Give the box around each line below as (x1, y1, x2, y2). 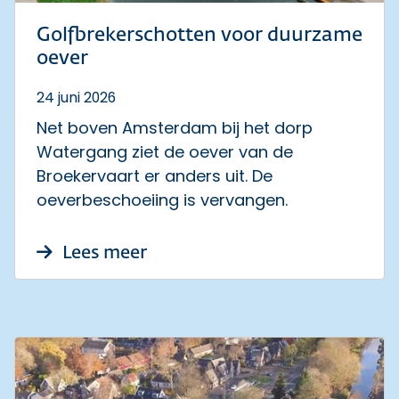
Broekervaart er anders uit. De (37, 164, 273, 187)
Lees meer (59, 243, 147, 262)
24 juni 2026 (37, 86, 116, 108)
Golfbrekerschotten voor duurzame (37, 25, 362, 45)
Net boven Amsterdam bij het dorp (37, 116, 313, 139)
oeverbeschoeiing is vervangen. (37, 188, 288, 211)
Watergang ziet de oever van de (37, 140, 293, 163)
